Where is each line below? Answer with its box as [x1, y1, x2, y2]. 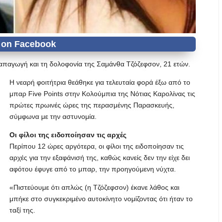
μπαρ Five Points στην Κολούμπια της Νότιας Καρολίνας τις [9, 90, 195, 98]
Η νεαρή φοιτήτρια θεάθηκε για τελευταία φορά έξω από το [9, 78, 190, 86]
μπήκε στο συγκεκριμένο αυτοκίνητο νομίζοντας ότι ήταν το [9, 195, 193, 203]
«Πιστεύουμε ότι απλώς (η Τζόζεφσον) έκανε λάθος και [9, 183, 179, 191]
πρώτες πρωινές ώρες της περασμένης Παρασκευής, [9, 101, 174, 109]
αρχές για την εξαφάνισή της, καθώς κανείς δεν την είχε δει [9, 154, 190, 162]
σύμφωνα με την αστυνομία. [9, 112, 97, 120]
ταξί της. [9, 206, 35, 214]
